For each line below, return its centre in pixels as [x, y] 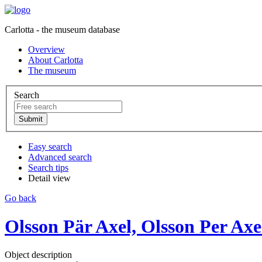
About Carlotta [56, 60]
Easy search [50, 146]
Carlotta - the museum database [62, 30]
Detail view [49, 178]
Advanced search [60, 157]
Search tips [48, 167]
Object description [38, 255]
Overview [46, 49]
